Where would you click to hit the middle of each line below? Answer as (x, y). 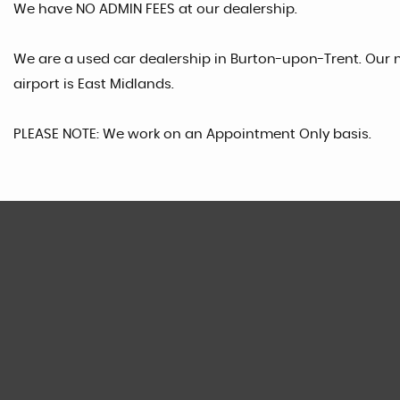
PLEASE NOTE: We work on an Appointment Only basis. (192, 134)
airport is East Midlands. (94, 84)
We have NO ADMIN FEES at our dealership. (155, 9)
